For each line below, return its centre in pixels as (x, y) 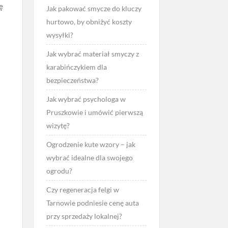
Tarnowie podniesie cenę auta (92, 203)
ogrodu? (59, 171)
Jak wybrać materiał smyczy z (92, 54)
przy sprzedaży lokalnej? (84, 216)
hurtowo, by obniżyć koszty (89, 22)
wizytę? (58, 125)
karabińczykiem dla (76, 67)
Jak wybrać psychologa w (86, 99)
